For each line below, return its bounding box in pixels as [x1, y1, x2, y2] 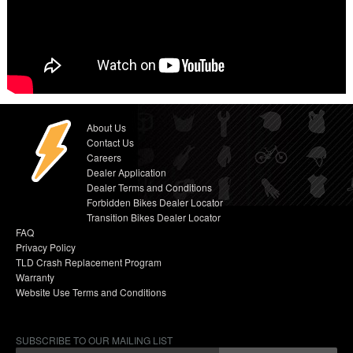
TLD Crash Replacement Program [16, 255, 162, 269]
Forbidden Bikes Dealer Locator [87, 195, 223, 209]
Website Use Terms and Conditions [16, 284, 166, 299]
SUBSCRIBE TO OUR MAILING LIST [16, 333, 173, 347]
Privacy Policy [16, 240, 76, 254]
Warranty [16, 269, 54, 284]
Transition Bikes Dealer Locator [87, 210, 221, 224]
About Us [87, 120, 126, 134]
